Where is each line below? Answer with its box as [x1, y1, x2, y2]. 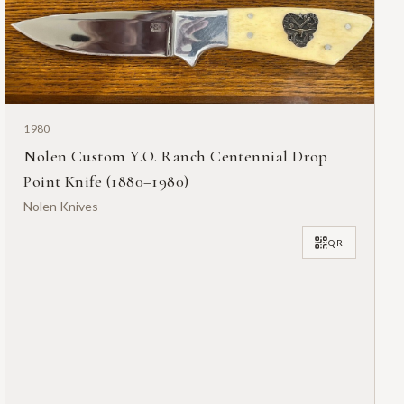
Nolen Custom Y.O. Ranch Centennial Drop [23, 146, 328, 167]
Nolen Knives [23, 198, 99, 215]
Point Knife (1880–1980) [23, 171, 189, 192]
